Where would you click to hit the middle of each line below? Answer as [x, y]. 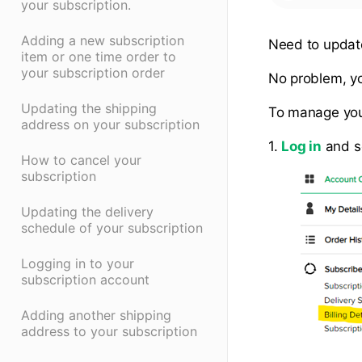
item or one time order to [99, 57]
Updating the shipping [89, 109]
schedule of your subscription [112, 228]
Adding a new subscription [103, 41]
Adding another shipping [96, 316]
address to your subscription [109, 332]
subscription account [85, 280]
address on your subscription [110, 125]
